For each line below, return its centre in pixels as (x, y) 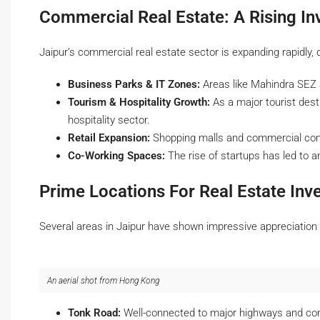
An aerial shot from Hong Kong (103, 281)
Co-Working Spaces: (116, 156)
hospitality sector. (109, 120)
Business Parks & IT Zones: (134, 85)
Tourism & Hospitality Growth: (139, 102)
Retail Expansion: (109, 138)
